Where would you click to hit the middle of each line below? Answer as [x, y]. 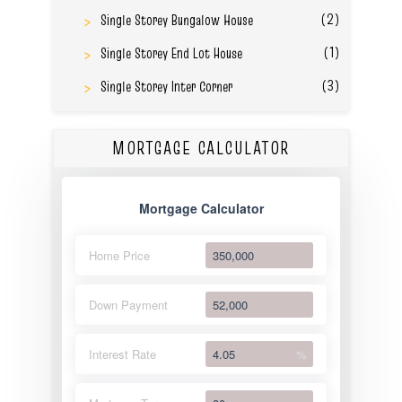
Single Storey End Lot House [171, 52]
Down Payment [128, 304]
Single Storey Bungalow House [176, 19]
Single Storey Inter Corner [166, 86]
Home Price [119, 255]
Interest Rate [122, 354]
